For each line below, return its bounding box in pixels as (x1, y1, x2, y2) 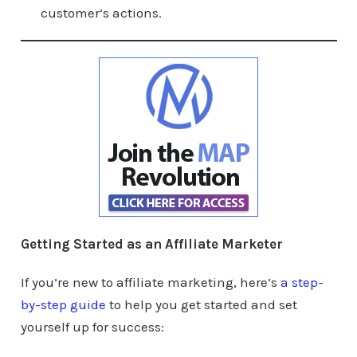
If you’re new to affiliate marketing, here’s (20, 273, 280, 290)
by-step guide (20, 296, 106, 312)
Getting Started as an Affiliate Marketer (20, 235, 283, 252)
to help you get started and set (105, 296, 297, 312)
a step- (280, 273, 324, 290)
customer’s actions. (40, 4, 162, 21)
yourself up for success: (20, 318, 164, 335)
